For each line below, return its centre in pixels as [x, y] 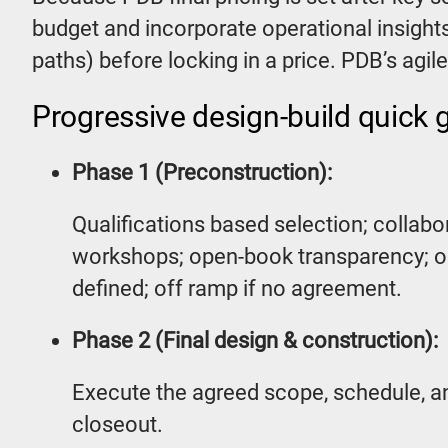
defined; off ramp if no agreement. [237, 288]
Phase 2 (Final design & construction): [255, 340]
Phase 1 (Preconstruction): [202, 172]
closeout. [117, 424]
